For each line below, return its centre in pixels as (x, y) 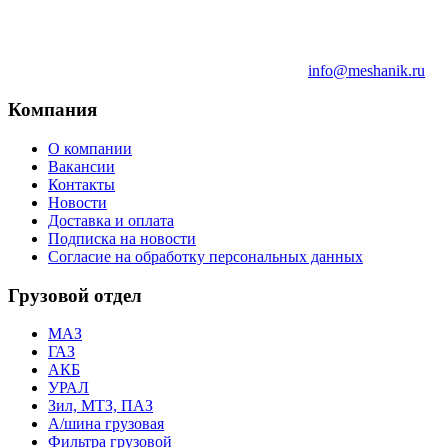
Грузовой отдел (75, 295)
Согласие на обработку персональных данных (205, 256)
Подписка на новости (122, 238)
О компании (90, 148)
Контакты (81, 184)
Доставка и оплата (111, 220)
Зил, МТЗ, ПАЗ (100, 406)
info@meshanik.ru (366, 71)
